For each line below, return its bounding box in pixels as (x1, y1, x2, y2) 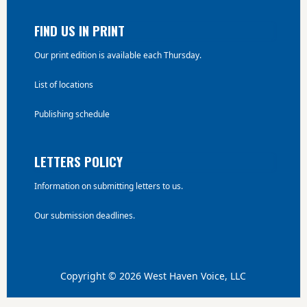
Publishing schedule (34, 108, 110, 120)
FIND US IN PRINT (34, 21, 125, 40)
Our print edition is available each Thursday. (34, 49, 201, 61)
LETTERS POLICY (34, 151, 123, 171)
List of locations (34, 79, 93, 90)
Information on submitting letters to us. (34, 180, 183, 192)
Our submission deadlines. (34, 210, 135, 221)
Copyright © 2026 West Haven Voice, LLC (60, 269, 247, 282)
